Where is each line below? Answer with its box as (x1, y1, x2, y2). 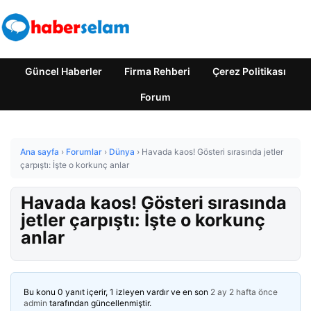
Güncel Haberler (25, 65, 102, 77)
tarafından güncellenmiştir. (47, 298, 151, 308)
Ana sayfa (20, 146, 59, 157)
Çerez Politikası (212, 65, 286, 77)
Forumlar (66, 146, 102, 157)
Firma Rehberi (124, 65, 190, 77)
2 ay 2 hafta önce (210, 287, 278, 297)
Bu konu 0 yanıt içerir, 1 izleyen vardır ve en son (24, 287, 210, 297)
